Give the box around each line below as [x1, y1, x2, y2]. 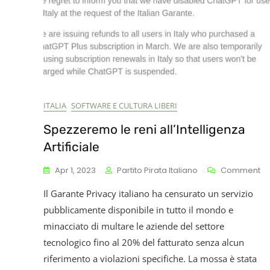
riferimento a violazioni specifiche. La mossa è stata [43, 253, 257, 265]
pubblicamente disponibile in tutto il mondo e [43, 204, 233, 216]
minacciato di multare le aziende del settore [43, 220, 224, 232]
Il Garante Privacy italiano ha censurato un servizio [43, 187, 253, 199]
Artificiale [43, 139, 99, 154]
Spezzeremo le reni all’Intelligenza [43, 122, 245, 137]
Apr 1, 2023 [55, 165, 96, 176]
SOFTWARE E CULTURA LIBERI [71, 100, 177, 111]
